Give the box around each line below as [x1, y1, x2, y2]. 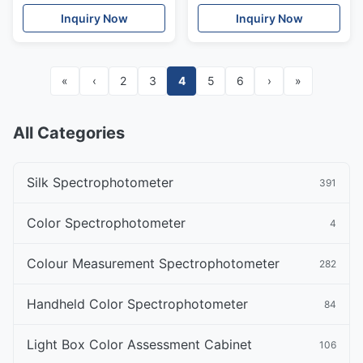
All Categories [13, 123, 125, 143]
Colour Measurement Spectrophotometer [27, 255, 280, 271]
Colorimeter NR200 [23, 19, 129, 33]
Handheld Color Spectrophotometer [27, 296, 248, 312]
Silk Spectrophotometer [27, 174, 173, 190]
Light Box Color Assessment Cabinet [27, 336, 252, 352]
